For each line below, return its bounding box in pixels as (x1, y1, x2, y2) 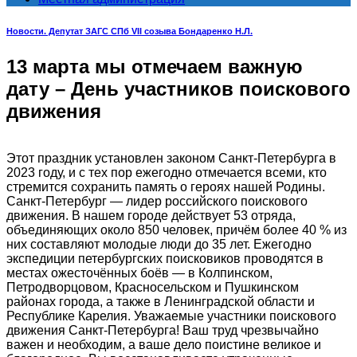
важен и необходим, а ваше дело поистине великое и (6, 337, 321, 351)
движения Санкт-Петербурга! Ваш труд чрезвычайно (6, 323, 319, 337)
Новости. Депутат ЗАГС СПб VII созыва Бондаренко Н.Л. (6, 25, 253, 36)
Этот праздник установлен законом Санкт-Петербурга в (6, 151, 336, 165)
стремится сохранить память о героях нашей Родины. (6, 179, 325, 194)
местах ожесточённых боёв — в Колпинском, (6, 265, 273, 280)
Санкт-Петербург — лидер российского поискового (6, 194, 308, 208)
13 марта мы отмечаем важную (6, 55, 303, 77)
